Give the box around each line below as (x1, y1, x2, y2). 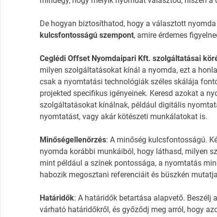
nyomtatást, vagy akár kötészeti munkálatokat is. (39, 112, 207, 122)
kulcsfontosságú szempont (39, 31, 134, 40)
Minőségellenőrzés (39, 135, 106, 145)
